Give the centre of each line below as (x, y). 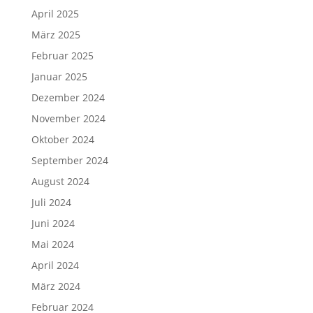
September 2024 (70, 160)
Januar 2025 (59, 76)
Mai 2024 (52, 244)
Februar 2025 (62, 55)
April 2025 (55, 13)
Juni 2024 (53, 223)
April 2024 (55, 265)
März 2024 (56, 286)
